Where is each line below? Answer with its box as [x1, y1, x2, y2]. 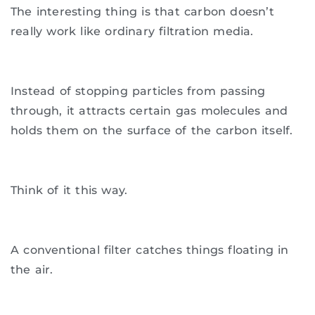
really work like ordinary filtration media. [11, 25, 254, 39]
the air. [11, 262, 53, 276]
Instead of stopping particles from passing [11, 84, 266, 98]
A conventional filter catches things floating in [11, 243, 289, 257]
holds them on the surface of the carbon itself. [11, 124, 293, 138]
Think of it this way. [11, 183, 128, 197]
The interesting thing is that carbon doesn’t [11, 5, 274, 19]
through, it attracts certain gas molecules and [11, 104, 288, 118]
